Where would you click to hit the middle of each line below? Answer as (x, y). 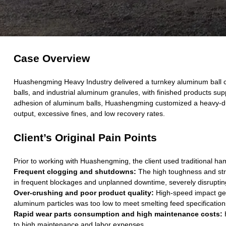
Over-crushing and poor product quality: (83, 192)
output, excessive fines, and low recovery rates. (89, 113)
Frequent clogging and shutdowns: (75, 171)
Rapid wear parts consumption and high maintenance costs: (118, 214)
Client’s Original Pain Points (85, 137)
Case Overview (51, 58)
